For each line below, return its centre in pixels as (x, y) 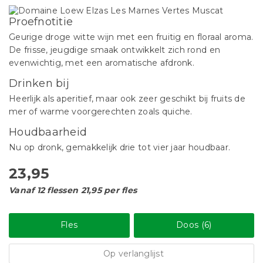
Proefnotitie (41, 22)
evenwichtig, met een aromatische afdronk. (102, 63)
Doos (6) (194, 225)
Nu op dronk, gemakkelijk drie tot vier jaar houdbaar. (120, 147)
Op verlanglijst (134, 254)
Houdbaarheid (48, 132)
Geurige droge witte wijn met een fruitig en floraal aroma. (131, 37)
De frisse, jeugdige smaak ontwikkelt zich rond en (115, 50)
